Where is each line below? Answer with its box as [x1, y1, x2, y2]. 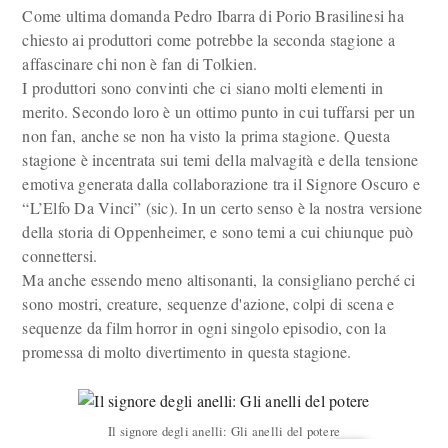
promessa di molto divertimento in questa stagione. [22, 341, 352, 362]
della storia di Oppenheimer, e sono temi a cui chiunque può [22, 221, 414, 242]
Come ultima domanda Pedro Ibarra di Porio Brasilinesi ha [22, 5, 404, 26]
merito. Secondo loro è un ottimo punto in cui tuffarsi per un [22, 101, 416, 122]
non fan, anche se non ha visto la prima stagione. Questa [22, 125, 390, 146]
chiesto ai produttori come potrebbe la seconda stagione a [22, 29, 396, 50]
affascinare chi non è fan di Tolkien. [22, 53, 258, 74]
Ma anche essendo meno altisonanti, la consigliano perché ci [22, 269, 416, 290]
